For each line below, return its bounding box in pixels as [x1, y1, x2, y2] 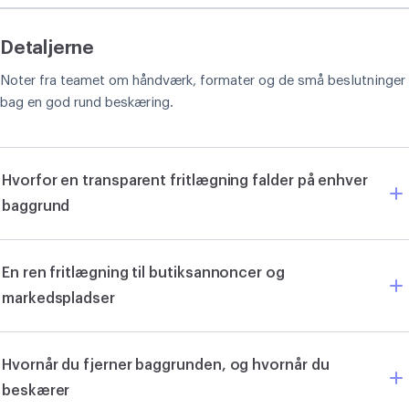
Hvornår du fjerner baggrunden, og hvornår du [2, 357, 330, 372]
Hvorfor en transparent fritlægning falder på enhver [2, 173, 368, 188]
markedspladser [2, 290, 115, 306]
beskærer [2, 383, 70, 398]
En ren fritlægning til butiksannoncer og [2, 265, 285, 280]
